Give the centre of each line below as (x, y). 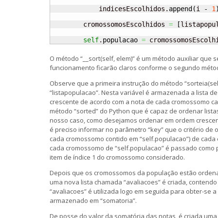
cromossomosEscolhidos (110, 25)
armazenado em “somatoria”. (93, 200)
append (181, 9)
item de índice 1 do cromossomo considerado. (117, 157)
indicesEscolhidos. (110, 9)
